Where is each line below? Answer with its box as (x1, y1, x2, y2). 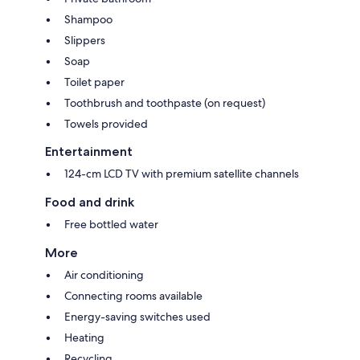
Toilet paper (64, 74, 125, 89)
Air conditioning (64, 267, 144, 282)
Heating (64, 329, 104, 345)
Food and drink (45, 194, 134, 210)
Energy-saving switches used (64, 309, 211, 324)
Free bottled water (64, 216, 158, 231)
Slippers (64, 32, 105, 47)
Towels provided (64, 116, 148, 131)
